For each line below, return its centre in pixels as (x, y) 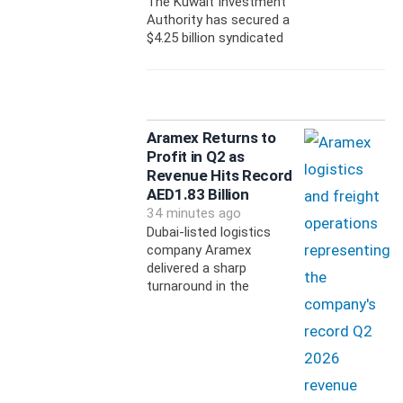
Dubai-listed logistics (208, 233)
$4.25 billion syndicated (215, 38)
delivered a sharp (196, 269)
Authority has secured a (218, 20)
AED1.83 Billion (197, 195)
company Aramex (198, 251)
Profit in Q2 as (195, 157)
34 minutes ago (193, 214)
